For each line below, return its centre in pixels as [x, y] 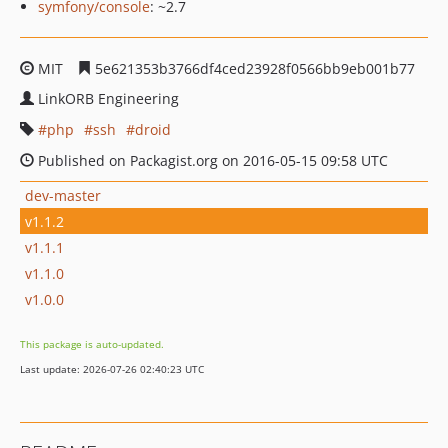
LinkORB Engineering [108, 98]
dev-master [63, 195]
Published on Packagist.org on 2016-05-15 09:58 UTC [211, 160]
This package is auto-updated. [92, 344]
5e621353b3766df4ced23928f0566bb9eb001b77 [253, 68]
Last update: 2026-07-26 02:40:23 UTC [112, 369]
